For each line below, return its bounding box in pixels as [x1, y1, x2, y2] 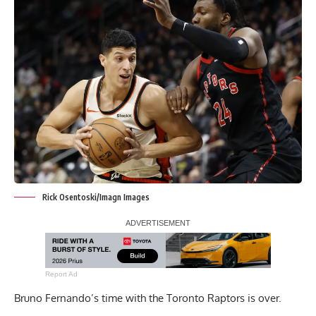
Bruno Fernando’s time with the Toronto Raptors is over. [14, 291, 281, 305]
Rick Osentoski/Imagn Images [42, 191, 150, 202]
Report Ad [45, 269, 78, 278]
